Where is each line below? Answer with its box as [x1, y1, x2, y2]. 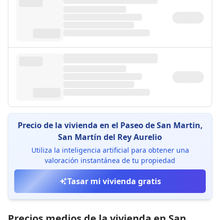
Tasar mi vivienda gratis [67, 176, 161, 187]
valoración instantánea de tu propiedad [45, 156, 175, 165]
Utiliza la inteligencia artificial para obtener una [31, 145, 189, 155]
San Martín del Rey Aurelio [58, 132, 162, 142]
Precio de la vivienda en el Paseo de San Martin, [17, 120, 203, 131]
